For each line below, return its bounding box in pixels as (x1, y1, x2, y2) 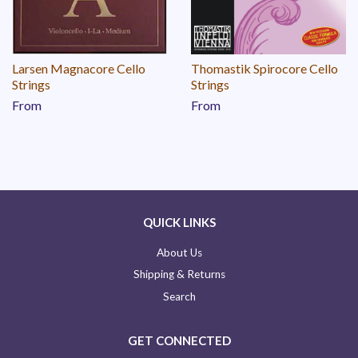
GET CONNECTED (127, 333, 231, 348)
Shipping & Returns (133, 268, 225, 281)
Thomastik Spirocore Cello (191, 60, 338, 76)
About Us (156, 245, 202, 259)
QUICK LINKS (142, 214, 216, 229)
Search (162, 289, 196, 303)
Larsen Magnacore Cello (12, 60, 145, 76)
